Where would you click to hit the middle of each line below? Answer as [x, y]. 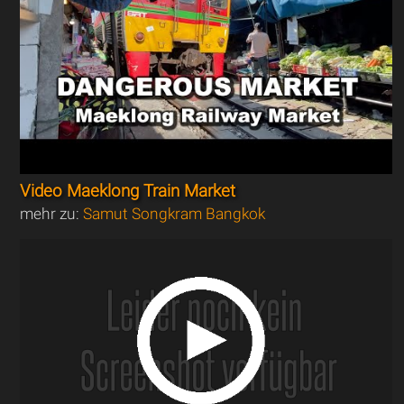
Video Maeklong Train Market [128, 191]
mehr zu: [52, 213]
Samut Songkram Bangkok [174, 213]
